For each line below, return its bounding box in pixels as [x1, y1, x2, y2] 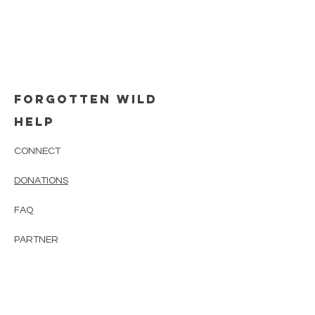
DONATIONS [14, 176, 68, 186]
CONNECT [14, 146, 60, 156]
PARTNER [14, 235, 58, 245]
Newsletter [14, 284, 120, 300]
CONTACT [14, 262, 91, 277]
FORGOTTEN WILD [14, 91, 157, 107]
